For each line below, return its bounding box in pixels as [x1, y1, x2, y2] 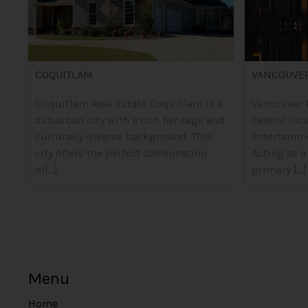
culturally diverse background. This [34, 130, 212, 143]
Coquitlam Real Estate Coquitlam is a [34, 97, 223, 110]
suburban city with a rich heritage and [34, 113, 225, 126]
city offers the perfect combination [34, 146, 207, 159]
